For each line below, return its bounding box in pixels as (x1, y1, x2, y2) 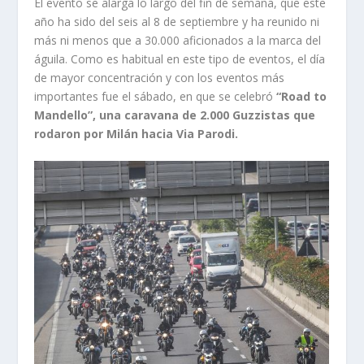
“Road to (273, 88, 327, 104)
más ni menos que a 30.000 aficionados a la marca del (34, 32, 322, 48)
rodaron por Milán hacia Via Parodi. (34, 125, 239, 141)
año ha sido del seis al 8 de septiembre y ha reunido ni (34, 13, 320, 29)
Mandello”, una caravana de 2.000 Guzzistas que (34, 106, 316, 123)
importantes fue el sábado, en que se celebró (34, 88, 274, 104)
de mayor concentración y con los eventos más (34, 69, 285, 85)
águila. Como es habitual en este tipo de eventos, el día (34, 50, 326, 67)
